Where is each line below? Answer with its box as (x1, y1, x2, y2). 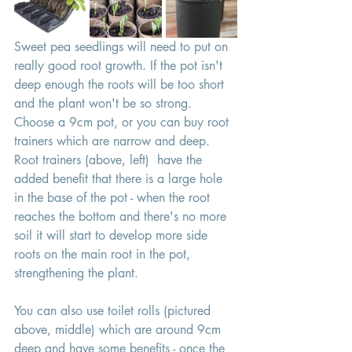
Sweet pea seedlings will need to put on (14, 38, 232, 56)
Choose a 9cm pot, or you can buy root (14, 114, 233, 131)
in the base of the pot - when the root (14, 189, 214, 207)
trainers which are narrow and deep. (14, 133, 214, 150)
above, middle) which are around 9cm (14, 321, 225, 339)
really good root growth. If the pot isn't (14, 57, 226, 75)
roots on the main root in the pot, (14, 246, 194, 263)
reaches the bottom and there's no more (14, 208, 230, 225)
